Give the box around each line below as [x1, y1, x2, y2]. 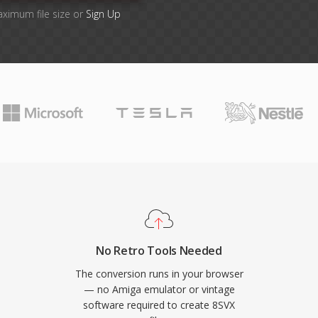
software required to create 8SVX [83, 298, 235, 312]
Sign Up [86, 7, 121, 21]
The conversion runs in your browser [75, 267, 243, 280]
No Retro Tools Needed [96, 243, 222, 258]
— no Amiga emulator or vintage [83, 283, 235, 296]
